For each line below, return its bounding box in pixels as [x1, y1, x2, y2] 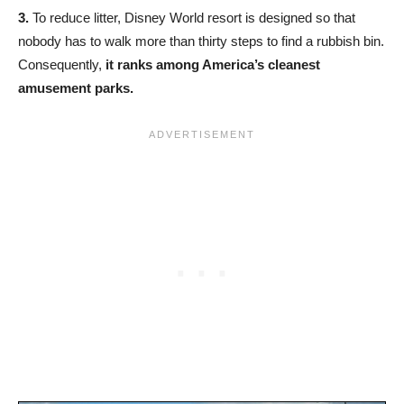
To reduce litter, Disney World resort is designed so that [29, 10, 355, 25]
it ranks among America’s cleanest [106, 57, 320, 72]
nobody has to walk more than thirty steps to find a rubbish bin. [18, 33, 384, 49]
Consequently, [18, 57, 106, 72]
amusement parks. [18, 80, 133, 96]
